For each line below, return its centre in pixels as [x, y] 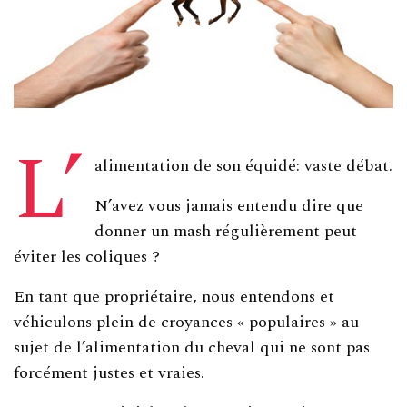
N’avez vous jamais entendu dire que [228, 205]
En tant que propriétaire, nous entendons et [174, 296]
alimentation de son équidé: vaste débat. [243, 165]
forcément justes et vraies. [109, 372]
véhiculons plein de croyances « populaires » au [187, 322]
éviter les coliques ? [87, 256]
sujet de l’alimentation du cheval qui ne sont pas [192, 347]
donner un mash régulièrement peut [225, 231]
